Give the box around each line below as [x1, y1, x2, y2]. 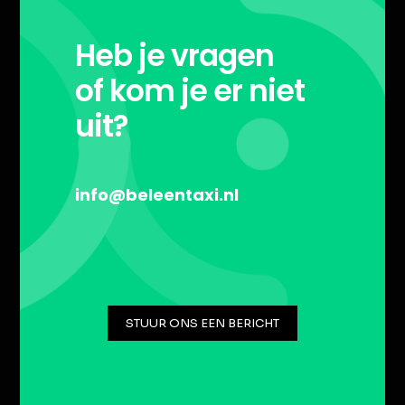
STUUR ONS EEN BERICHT [126, 316, 279, 331]
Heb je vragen [74, 34, 274, 77]
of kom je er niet [74, 70, 305, 112]
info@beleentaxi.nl [74, 184, 239, 206]
